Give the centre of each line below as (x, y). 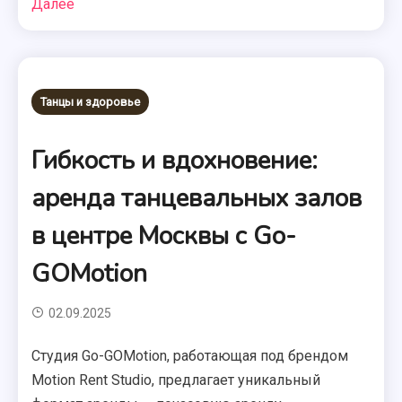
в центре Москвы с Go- (164, 236)
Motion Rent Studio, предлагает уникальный (176, 380)
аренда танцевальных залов (197, 198)
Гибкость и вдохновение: (175, 161)
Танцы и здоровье (91, 102)
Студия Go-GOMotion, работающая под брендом (190, 356)
